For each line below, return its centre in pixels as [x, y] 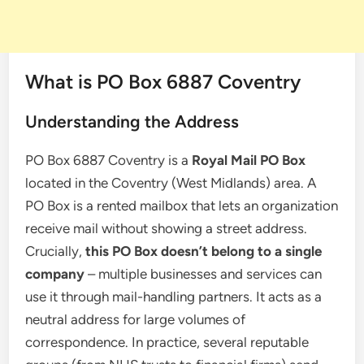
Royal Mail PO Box [249, 160]
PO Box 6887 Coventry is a [109, 160]
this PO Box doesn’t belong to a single [204, 251]
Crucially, [56, 251]
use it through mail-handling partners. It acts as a [174, 297]
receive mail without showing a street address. [167, 228]
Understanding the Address [132, 121]
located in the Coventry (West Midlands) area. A [171, 183]
